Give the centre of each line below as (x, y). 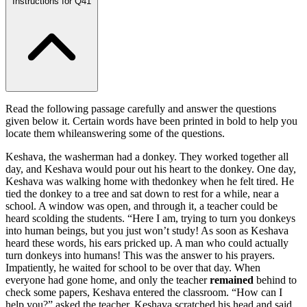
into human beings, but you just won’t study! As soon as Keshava (147, 230)
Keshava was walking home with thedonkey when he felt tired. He (150, 181)
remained (233, 280)
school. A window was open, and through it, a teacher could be (142, 206)
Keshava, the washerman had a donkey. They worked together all (147, 156)
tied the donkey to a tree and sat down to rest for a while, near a (142, 193)
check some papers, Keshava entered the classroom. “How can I (144, 292)
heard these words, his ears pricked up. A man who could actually (147, 243)
